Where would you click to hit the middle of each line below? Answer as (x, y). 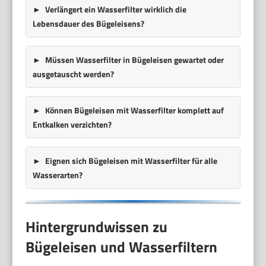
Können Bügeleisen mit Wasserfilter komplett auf (134, 110)
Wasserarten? (57, 175)
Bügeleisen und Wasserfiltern (122, 247)
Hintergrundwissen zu (97, 227)
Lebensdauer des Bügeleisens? (88, 23)
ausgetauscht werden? (73, 74)
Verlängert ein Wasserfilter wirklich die (115, 9)
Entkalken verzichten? (72, 124)
